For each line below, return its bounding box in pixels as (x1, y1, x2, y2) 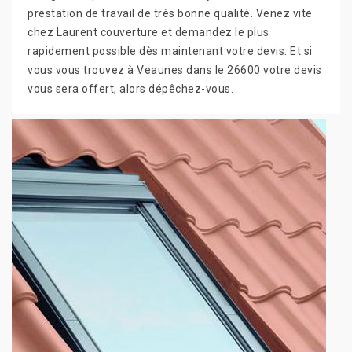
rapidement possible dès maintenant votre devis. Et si (27, 44, 313, 57)
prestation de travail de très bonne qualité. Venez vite (27, 6, 313, 20)
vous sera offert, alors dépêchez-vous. (27, 82, 233, 95)
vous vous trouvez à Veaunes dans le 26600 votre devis (27, 63, 322, 76)
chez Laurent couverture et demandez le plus (27, 25, 269, 38)
